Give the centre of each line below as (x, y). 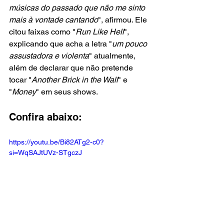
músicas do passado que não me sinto (78, 8)
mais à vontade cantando (53, 20)
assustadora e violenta (49, 56)
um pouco (130, 44)
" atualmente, (113, 56)
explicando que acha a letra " (60, 44)
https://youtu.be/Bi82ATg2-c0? (56, 142)
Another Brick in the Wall (75, 80)
